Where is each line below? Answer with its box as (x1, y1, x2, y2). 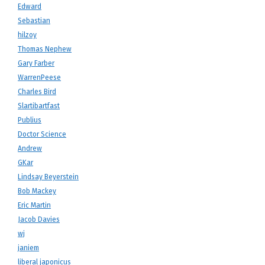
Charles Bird (18, 88, 56, 96)
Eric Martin (18, 201, 51, 209)
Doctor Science (18, 130, 66, 138)
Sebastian (18, 17, 50, 25)
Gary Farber (18, 59, 54, 67)
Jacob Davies (18, 215, 60, 224)
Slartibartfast (18, 102, 60, 110)
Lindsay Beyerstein (18, 173, 79, 181)
